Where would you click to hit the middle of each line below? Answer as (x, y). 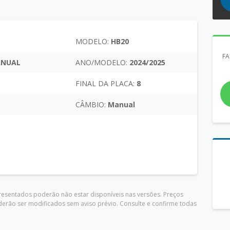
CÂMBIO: (91, 105)
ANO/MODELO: (101, 63)
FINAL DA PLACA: (105, 84)
